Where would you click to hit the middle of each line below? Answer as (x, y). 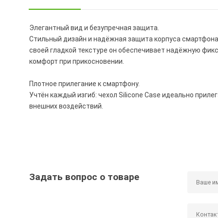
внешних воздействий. (66, 106)
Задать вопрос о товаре (84, 177)
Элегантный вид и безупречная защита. (94, 28)
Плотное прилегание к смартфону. (85, 84)
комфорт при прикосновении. (77, 62)
